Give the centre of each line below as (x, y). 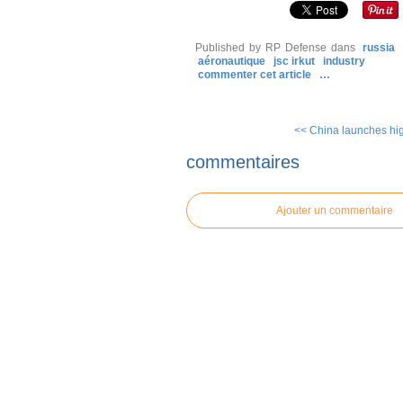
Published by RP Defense (261, 48)
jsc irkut (294, 61)
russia (379, 48)
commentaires (243, 161)
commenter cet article (256, 75)
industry (344, 61)
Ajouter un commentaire (335, 210)
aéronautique (232, 61)
